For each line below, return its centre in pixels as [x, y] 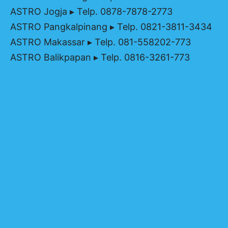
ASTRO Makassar [48, 42]
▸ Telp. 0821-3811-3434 [160, 26]
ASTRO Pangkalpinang [59, 26]
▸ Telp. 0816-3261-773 [140, 57]
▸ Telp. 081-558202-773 [138, 42]
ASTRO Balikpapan [51, 57]
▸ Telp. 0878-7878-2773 [120, 11]
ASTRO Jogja [39, 11]
